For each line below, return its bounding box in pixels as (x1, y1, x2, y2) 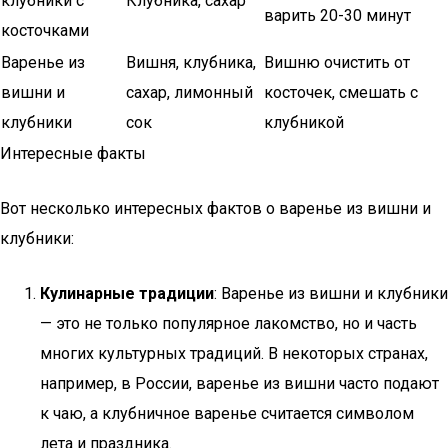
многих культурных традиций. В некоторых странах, (40, 344, 428, 363)
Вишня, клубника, (126, 53, 256, 72)
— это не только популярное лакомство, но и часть (40, 314, 417, 333)
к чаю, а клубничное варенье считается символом (40, 404, 414, 423)
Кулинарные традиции (40, 284, 214, 303)
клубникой (264, 113, 344, 132)
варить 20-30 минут (264, 6, 411, 25)
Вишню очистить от (264, 53, 410, 72)
